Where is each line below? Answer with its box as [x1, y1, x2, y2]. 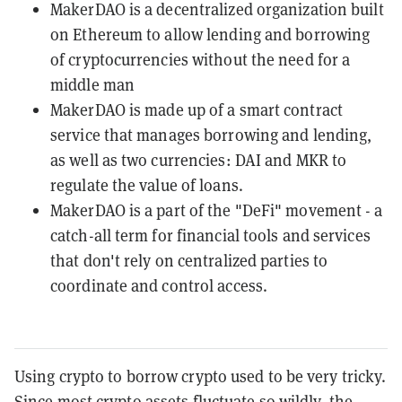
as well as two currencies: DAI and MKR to [50, 148, 347, 170]
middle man [50, 73, 135, 95]
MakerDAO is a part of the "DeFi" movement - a [50, 198, 383, 221]
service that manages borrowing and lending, [50, 123, 372, 145]
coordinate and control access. [50, 274, 268, 296]
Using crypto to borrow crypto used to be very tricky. [14, 364, 387, 387]
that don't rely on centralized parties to [50, 249, 328, 271]
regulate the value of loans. [50, 173, 243, 196]
